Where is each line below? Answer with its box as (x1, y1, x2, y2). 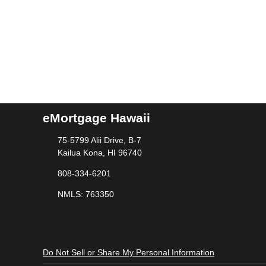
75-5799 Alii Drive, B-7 (57, 135, 141, 145)
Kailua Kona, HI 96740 (57, 148, 142, 157)
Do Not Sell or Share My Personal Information (43, 248, 214, 257)
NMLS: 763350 (57, 189, 114, 199)
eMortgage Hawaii (43, 111, 150, 125)
